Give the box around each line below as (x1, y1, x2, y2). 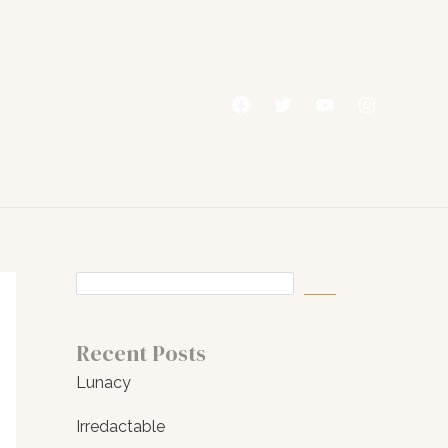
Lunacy (76, 373, 131, 393)
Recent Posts (76, 338, 206, 369)
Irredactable (76, 417, 165, 437)
